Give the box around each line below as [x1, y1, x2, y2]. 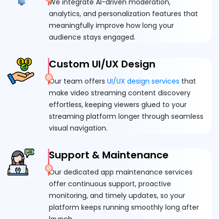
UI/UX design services [107, 76, 179, 87]
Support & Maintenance [49, 148, 169, 162]
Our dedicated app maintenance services [49, 167, 193, 177]
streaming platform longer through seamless [49, 111, 203, 122]
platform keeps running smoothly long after [49, 202, 199, 213]
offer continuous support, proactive [49, 179, 171, 189]
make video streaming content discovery [49, 88, 191, 98]
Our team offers [49, 76, 107, 87]
